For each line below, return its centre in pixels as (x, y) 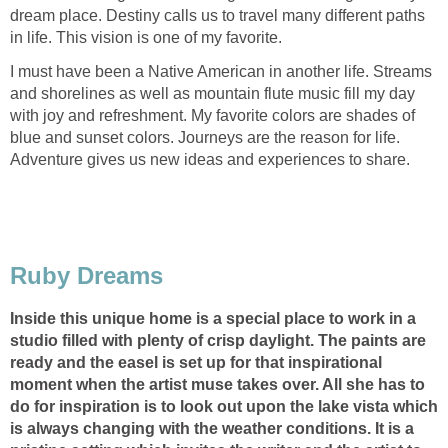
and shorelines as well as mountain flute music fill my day (212, 94)
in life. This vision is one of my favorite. (146, 38)
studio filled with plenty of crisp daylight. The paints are (218, 340)
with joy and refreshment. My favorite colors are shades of (212, 116)
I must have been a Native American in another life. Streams (221, 72)
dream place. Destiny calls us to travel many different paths (217, 16)
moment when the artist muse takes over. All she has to (217, 384)
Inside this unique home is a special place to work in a (213, 318)
